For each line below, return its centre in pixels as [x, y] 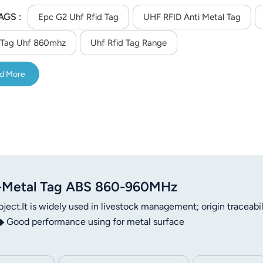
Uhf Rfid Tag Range [129, 43]
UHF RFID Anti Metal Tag [192, 17]
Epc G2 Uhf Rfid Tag [78, 17]
